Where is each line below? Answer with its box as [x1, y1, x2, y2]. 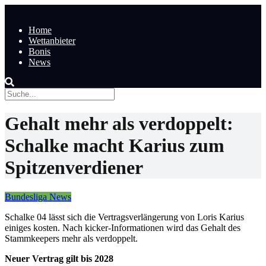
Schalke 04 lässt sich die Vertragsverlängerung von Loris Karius [5, 211, 244, 222]
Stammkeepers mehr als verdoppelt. [5, 233, 138, 243]
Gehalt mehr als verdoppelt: [5, 113, 233, 135]
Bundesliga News [5, 191, 71, 202]
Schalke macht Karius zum [5, 135, 224, 157]
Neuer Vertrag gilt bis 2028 [5, 253, 113, 264]
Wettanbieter [28, 36, 75, 46]
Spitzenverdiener [5, 157, 143, 179]
